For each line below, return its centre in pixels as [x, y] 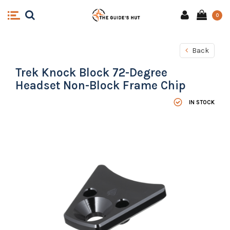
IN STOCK [202, 102]
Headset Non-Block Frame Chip [101, 85]
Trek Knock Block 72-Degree [91, 73]
